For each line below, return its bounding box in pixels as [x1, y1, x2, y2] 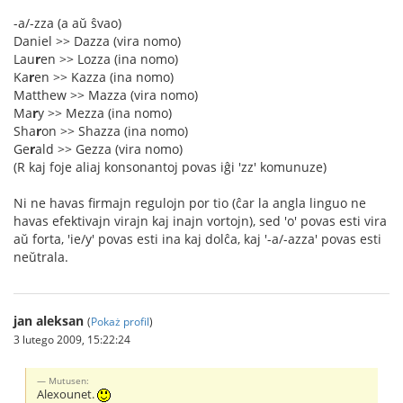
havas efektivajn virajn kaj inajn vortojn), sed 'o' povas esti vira [13, 211, 387, 229]
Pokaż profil [91, 313, 149, 328]
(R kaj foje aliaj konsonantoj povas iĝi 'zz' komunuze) [13, 157, 327, 175]
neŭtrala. [13, 247, 68, 265]
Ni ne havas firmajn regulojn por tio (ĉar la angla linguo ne [13, 193, 366, 211]
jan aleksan [13, 311, 84, 329]
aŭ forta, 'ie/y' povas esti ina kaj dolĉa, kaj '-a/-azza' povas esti [13, 229, 381, 247]
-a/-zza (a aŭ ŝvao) [13, 13, 121, 31]
